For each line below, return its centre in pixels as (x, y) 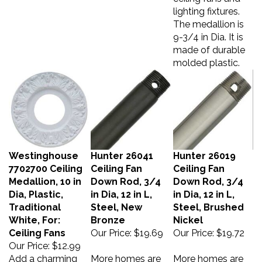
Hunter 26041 (122, 150)
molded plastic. (206, 57)
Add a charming (43, 253)
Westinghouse (44, 150)
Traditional (35, 201)
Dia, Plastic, (36, 189)
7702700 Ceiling (46, 163)
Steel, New (116, 201)
